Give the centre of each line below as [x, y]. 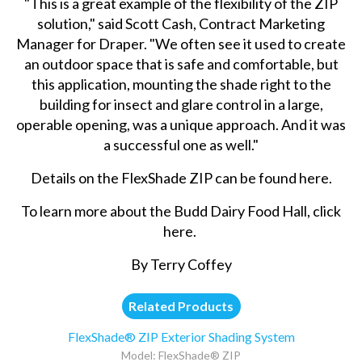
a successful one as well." [181, 144]
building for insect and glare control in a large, [181, 104]
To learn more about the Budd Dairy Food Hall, [167, 210]
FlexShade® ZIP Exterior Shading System [181, 337]
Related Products [181, 306]
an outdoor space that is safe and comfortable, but [181, 63]
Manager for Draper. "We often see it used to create [181, 43]
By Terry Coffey [181, 264]
